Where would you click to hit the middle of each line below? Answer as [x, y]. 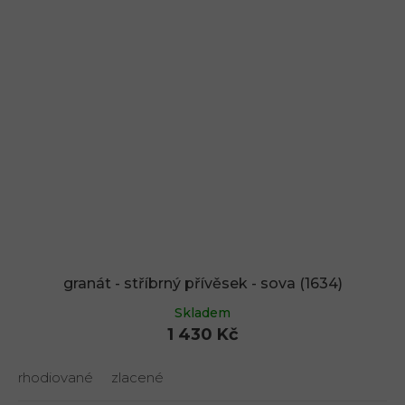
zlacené [137, 377]
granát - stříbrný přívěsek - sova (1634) [202, 284]
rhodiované [56, 377]
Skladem [202, 312]
